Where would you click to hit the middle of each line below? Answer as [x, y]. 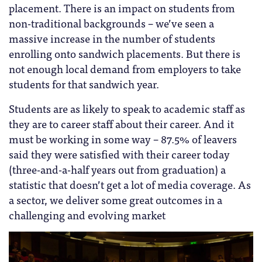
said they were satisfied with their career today [119, 154]
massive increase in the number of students [112, 38]
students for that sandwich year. [84, 84]
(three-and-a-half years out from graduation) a [117, 169]
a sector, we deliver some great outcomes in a [116, 200]
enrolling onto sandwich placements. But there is [125, 54]
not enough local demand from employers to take [125, 69]
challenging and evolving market [87, 215]
